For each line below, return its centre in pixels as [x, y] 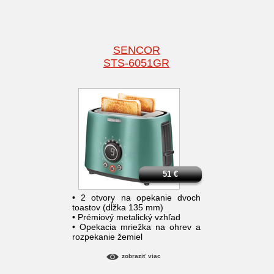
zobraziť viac [141, 256]
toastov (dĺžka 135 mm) [118, 208]
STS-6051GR [136, 63]
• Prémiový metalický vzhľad [126, 217]
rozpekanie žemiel [107, 237]
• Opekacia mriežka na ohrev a [136, 227]
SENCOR [136, 50]
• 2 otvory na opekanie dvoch [136, 198]
